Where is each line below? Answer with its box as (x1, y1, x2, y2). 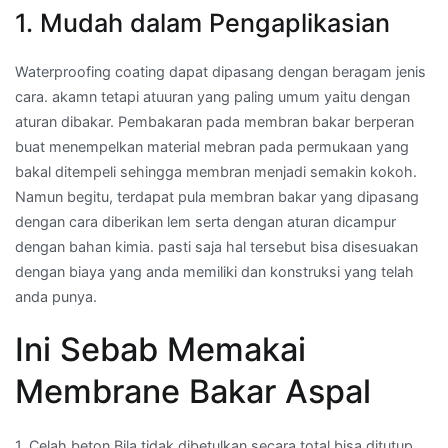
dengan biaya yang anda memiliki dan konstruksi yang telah (15, 262, 414, 280)
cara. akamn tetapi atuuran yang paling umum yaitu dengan (15, 87, 410, 105)
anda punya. (15, 287, 97, 305)
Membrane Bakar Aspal (15, 371, 371, 411)
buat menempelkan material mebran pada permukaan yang (15, 137, 409, 155)
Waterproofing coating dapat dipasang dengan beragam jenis (15, 62, 426, 80)
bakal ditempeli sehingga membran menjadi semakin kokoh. (15, 162, 417, 180)
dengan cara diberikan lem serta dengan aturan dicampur (15, 212, 396, 230)
